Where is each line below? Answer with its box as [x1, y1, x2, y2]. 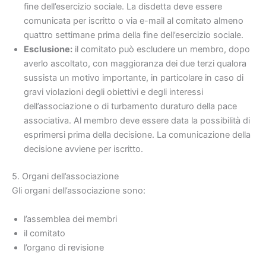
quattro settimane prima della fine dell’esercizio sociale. [24, 30, 243, 41]
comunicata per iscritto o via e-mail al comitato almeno [24, 15, 243, 27]
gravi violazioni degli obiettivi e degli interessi [24, 87, 203, 98]
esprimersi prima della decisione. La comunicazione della [24, 129, 251, 141]
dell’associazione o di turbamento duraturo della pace [24, 101, 237, 112]
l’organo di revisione [24, 242, 104, 253]
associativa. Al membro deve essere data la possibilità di [24, 115, 250, 126]
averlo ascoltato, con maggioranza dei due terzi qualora [24, 58, 246, 69]
